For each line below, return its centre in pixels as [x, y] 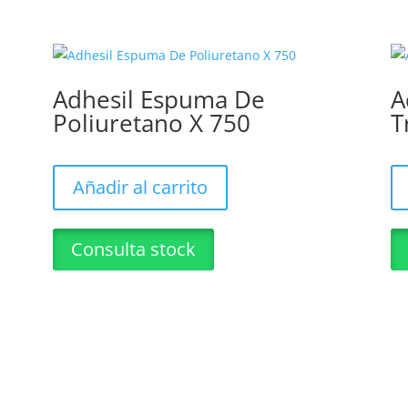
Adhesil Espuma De [158, 99]
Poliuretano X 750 [151, 122]
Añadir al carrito [140, 187]
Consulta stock [133, 249]
